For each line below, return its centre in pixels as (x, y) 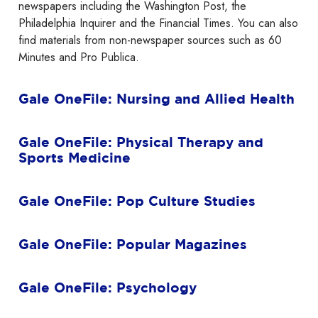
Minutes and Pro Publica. (79, 57)
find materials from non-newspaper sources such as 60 (150, 40)
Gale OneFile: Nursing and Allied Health (157, 99)
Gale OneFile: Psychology (108, 288)
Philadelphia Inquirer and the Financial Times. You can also (158, 23)
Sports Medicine (75, 158)
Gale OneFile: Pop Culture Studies (137, 201)
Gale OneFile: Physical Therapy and (141, 142)
